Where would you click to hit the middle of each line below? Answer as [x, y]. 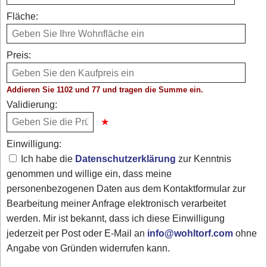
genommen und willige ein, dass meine [89, 173]
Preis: [19, 55]
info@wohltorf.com [190, 233]
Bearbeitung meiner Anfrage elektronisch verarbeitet [117, 203]
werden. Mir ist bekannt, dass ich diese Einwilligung [116, 218]
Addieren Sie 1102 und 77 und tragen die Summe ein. [105, 90]
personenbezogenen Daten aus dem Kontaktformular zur [126, 188]
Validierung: [32, 105]
